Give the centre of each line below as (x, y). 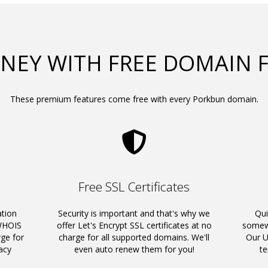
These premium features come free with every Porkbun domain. (134, 99)
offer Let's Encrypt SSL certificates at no (134, 225)
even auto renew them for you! (134, 249)
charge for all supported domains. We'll (134, 237)
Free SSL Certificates (134, 187)
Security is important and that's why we (134, 213)
